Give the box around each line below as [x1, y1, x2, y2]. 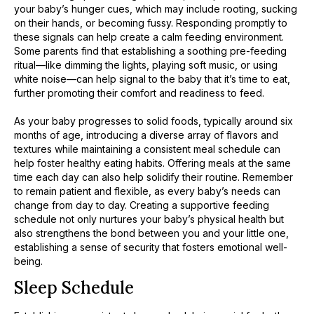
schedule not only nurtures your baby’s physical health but [14, 212, 284, 225]
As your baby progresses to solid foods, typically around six [14, 114, 293, 127]
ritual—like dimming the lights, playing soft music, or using [14, 58, 278, 71]
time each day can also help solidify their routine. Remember [14, 170, 293, 183]
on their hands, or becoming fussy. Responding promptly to [14, 16, 287, 29]
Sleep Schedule [14, 277, 134, 299]
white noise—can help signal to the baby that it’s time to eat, [14, 72, 290, 85]
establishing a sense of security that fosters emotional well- [14, 240, 287, 253]
